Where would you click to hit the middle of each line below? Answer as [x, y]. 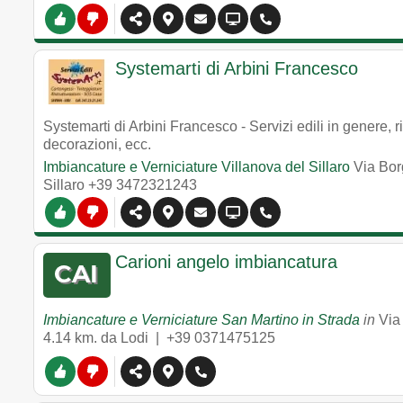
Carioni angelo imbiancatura [226, 262]
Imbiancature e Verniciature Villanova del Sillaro [197, 167]
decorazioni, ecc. [97, 144]
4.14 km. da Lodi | [105, 338]
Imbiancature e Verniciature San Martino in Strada [201, 320]
